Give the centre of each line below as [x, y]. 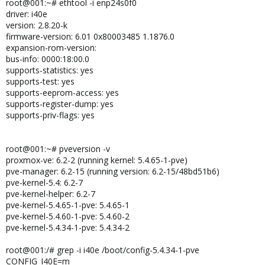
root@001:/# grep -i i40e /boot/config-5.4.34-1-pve [103, 250]
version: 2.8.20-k [37, 25]
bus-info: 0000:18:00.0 [48, 59]
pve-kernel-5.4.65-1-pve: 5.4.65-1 [68, 205]
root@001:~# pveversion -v [58, 149]
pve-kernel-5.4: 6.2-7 [44, 182]
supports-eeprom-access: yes [62, 93]
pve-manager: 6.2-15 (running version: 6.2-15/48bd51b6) [113, 171]
